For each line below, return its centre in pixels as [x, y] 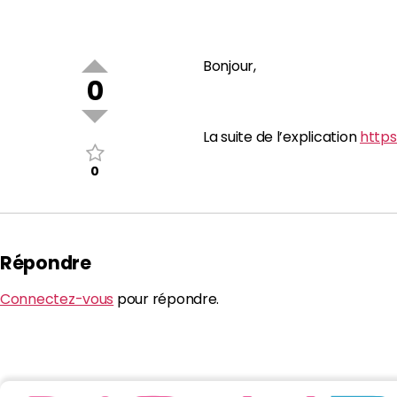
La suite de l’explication [281, 136]
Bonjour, [230, 66]
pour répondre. [167, 300]
